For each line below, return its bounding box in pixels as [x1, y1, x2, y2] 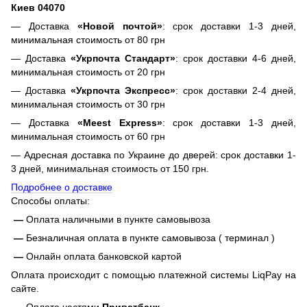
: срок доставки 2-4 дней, [175, 85, 296, 97]
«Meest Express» [77, 117, 162, 129]
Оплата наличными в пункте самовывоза [26, 214, 210, 225]
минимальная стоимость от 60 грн [11, 131, 165, 143]
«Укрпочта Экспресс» [71, 85, 175, 97]
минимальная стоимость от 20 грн [11, 66, 165, 78]
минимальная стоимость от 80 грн [11, 34, 165, 46]
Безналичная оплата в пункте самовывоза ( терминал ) [26, 232, 278, 244]
